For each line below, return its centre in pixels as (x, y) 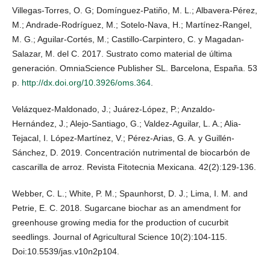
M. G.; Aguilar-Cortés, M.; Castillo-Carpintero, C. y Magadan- (128, 39)
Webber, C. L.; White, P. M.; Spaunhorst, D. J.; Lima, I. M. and (130, 194)
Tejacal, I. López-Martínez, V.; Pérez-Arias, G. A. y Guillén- (123, 138)
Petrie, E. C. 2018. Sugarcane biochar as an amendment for (127, 208)
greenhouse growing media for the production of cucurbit (120, 223)
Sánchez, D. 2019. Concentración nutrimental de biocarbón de (131, 153)
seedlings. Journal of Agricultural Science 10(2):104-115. (120, 237)
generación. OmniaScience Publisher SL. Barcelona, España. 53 (135, 68)
